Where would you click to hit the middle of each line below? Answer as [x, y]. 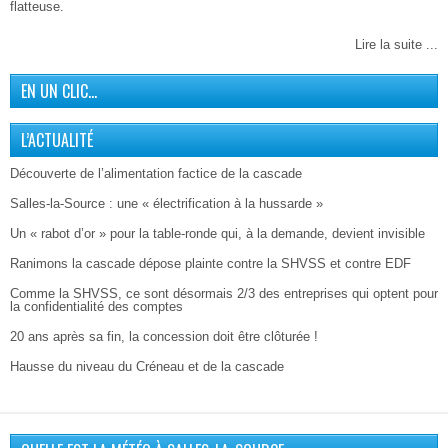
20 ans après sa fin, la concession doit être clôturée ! [164, 336]
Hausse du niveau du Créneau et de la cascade [147, 366]
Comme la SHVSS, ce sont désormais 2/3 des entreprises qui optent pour [224, 293]
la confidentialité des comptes [96, 306]
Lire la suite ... [396, 44]
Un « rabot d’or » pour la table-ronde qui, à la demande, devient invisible [217, 233]
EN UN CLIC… [59, 90]
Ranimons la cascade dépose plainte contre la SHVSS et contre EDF [210, 263]
